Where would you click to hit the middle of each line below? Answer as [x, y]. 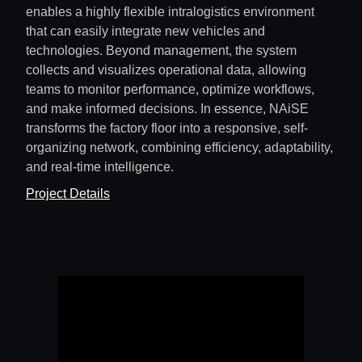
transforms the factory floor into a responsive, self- [167, 128]
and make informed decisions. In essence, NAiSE [167, 109]
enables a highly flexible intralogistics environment [170, 12]
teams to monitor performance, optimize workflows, [170, 90]
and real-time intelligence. [100, 167]
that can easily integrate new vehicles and [145, 32]
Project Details [68, 194]
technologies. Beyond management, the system [161, 51]
